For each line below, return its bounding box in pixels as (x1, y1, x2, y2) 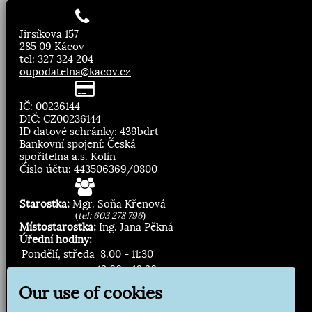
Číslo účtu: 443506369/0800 (19, 163, 157, 175)
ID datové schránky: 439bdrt (19, 125, 159, 138)
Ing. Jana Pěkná (96, 221, 173, 233)
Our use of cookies (19, 283, 162, 303)
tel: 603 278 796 (78, 210, 143, 221)
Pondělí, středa (22, 248, 95, 260)
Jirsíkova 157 (19, 28, 79, 40)
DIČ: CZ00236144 (19, 113, 101, 125)
